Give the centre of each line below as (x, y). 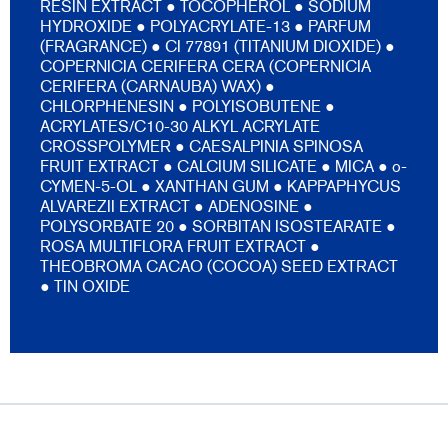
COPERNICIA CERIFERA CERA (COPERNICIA (205, 67)
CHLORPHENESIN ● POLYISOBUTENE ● (187, 107)
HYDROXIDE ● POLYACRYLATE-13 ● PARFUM (205, 27)
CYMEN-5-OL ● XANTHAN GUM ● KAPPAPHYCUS (220, 187)
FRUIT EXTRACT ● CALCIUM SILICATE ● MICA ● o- (223, 167)
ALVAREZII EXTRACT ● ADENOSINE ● (176, 207)
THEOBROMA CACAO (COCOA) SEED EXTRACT (219, 267)
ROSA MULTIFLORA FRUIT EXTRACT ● (180, 247)
